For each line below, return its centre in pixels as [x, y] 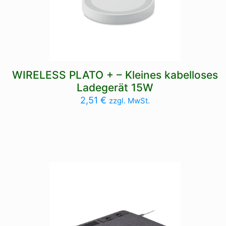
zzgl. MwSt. [130, 101]
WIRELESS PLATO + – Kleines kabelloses [115, 75]
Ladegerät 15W [115, 88]
